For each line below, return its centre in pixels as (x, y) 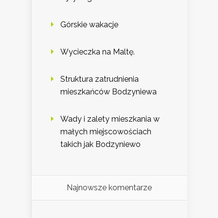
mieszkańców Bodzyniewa (109, 92)
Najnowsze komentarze (109, 188)
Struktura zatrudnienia (100, 79)
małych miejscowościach (106, 132)
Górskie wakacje (89, 25)
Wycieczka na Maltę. (98, 52)
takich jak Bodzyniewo (100, 145)
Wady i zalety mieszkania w (110, 119)
